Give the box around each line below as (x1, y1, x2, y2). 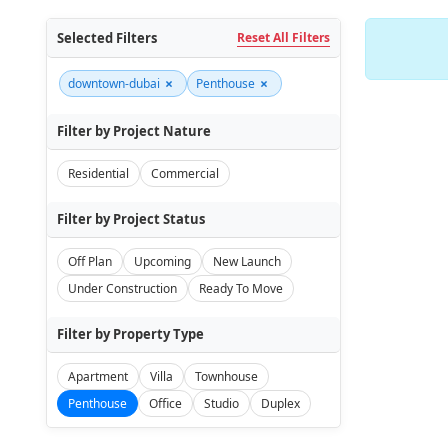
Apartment (67, 368, 128, 385)
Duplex (260, 395, 300, 412)
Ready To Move (198, 280, 283, 297)
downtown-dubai (67, 75, 160, 92)
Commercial (150, 165, 219, 182)
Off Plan (67, 253, 112, 270)
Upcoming (133, 253, 191, 270)
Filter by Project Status (56, 210, 205, 228)
